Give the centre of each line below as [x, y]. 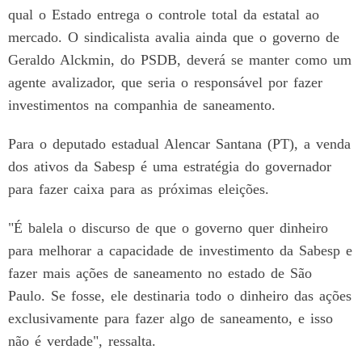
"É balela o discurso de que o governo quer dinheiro [168, 227]
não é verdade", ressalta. [82, 341]
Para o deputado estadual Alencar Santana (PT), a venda [179, 143]
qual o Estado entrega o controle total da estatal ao [164, 14]
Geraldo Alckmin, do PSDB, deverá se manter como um [180, 59]
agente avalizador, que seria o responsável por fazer [165, 82]
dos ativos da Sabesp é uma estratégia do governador [170, 166]
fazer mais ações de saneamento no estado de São [160, 273]
